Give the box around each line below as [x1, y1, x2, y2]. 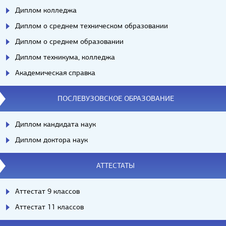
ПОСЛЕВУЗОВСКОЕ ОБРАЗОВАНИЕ [57, 93, 174, 103]
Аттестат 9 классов [15, 186, 80, 196]
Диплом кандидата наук [15, 119, 96, 129]
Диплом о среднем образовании [15, 36, 124, 46]
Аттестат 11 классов [15, 202, 84, 211]
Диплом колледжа [15, 5, 77, 15]
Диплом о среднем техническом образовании [15, 21, 168, 30]
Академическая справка [15, 68, 95, 77]
